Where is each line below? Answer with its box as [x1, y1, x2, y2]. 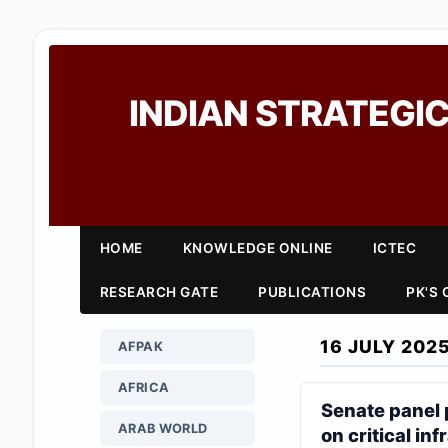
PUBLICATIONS [258, 284, 367, 300]
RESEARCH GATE [99, 284, 219, 300]
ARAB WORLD [117, 421, 208, 436]
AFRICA [117, 380, 170, 395]
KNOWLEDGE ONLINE [182, 240, 333, 256]
